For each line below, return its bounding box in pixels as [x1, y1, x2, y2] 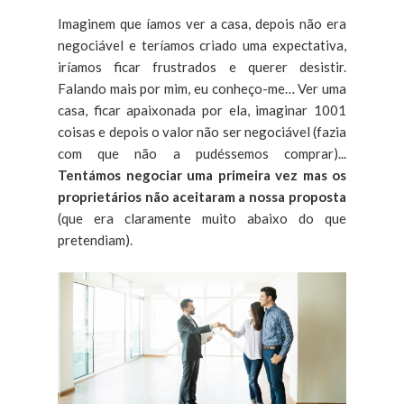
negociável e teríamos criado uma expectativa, [58, 37, 346, 53]
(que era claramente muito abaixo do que [58, 210, 346, 226]
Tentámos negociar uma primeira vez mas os [58, 167, 346, 183]
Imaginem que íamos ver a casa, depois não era [58, 15, 346, 32]
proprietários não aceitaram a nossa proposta [58, 188, 346, 205]
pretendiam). [58, 232, 133, 248]
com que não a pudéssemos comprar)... [58, 145, 346, 161]
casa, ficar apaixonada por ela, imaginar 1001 [58, 102, 346, 118]
